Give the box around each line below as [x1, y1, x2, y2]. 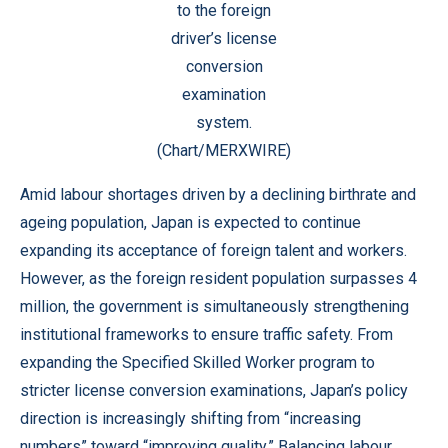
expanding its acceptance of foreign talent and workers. [20, 241, 407, 260]
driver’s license [171, 29, 277, 48]
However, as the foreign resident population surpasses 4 [20, 269, 417, 288]
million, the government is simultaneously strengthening [20, 297, 409, 316]
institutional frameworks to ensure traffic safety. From [20, 325, 393, 344]
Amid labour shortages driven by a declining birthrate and [20, 185, 416, 204]
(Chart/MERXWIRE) [157, 141, 291, 160]
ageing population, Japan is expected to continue [20, 213, 361, 232]
